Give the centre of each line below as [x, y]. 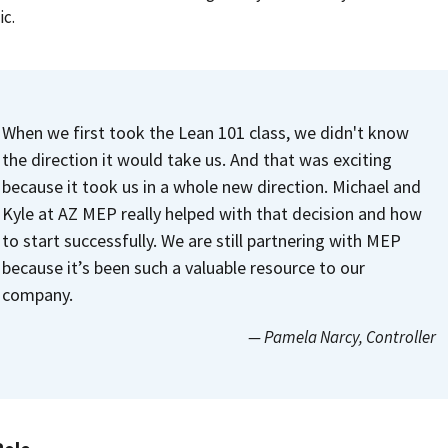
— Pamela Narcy [303, 336]
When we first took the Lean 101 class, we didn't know [205, 132]
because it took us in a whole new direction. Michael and [211, 186]
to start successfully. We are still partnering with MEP [201, 240]
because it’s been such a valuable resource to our [183, 267]
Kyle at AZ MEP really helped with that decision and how [212, 213]
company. [37, 294]
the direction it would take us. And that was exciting [197, 159]
